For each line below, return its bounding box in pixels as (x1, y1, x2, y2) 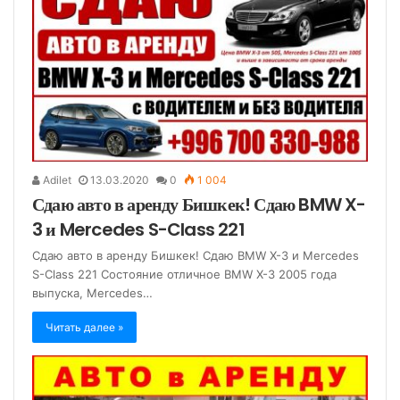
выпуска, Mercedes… (32, 286, 153, 301)
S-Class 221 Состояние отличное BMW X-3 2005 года (32, 267, 337, 282)
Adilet (40, 173, 71, 187)
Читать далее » (46, 321, 123, 335)
